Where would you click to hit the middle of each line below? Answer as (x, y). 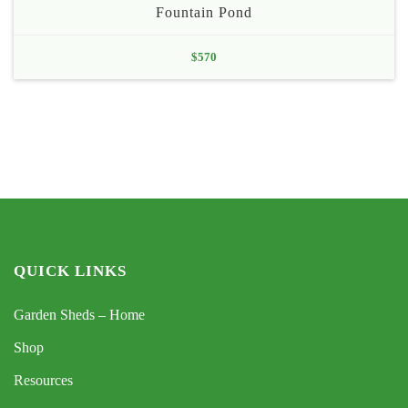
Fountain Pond (204, 13)
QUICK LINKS (70, 271)
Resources (43, 381)
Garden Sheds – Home (79, 315)
